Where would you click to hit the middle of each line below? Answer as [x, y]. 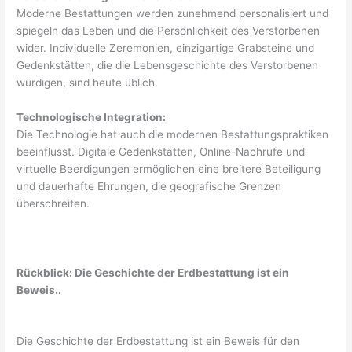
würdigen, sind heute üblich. [88, 82]
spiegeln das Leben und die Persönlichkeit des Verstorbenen [169, 30]
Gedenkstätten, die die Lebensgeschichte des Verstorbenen [168, 65]
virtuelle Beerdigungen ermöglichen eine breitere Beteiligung [169, 169]
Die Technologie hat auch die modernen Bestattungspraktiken [173, 134]
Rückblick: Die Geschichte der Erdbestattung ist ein [153, 272]
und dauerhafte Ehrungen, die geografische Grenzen [149, 186]
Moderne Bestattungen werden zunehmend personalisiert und [173, 13]
